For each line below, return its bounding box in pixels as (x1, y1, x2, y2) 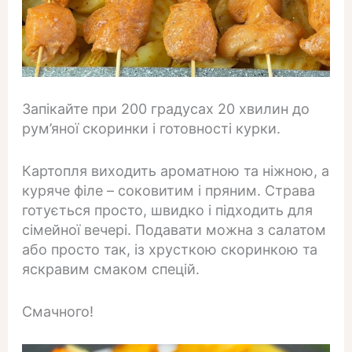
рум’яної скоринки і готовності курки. (21, 120, 280, 137)
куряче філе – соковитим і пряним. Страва (21, 182, 315, 200)
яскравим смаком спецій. (21, 261, 200, 278)
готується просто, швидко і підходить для (21, 202, 313, 219)
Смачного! (21, 302, 93, 320)
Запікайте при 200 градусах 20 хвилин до (21, 101, 310, 118)
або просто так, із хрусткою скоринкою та (21, 241, 317, 258)
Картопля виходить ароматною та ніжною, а (21, 163, 329, 180)
